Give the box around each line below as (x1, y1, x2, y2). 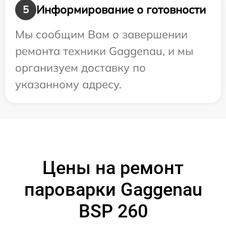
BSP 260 (78, 201, 148, 222)
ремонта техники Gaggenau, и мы (15, 44, 193, 59)
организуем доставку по (15, 61, 146, 75)
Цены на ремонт (42, 157, 184, 179)
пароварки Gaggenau (24, 179, 202, 201)
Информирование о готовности (36, 2, 206, 17)
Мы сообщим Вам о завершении (15, 27, 188, 42)
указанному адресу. (15, 77, 122, 92)
